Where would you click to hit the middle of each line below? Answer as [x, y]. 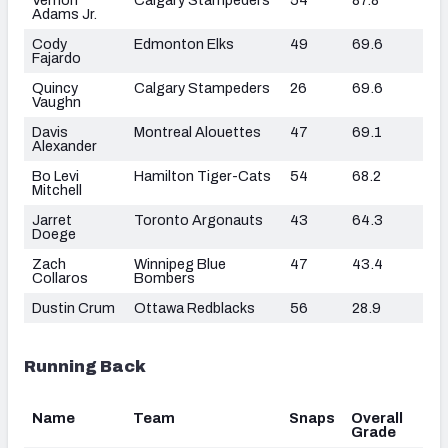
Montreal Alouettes [197, 131]
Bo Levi [55, 175]
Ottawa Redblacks [194, 307]
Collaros [60, 277]
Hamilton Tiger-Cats [202, 175]
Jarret [52, 219]
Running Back [85, 366]
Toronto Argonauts [198, 219]
